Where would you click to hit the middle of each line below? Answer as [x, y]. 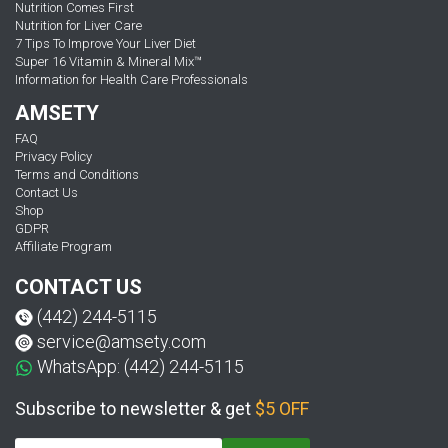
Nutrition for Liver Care [78, 26]
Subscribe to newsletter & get [135, 408]
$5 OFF [282, 408]
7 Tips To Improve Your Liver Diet [105, 44]
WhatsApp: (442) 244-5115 [140, 366]
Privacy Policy [53, 156]
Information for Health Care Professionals [131, 80]
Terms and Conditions [77, 174]
